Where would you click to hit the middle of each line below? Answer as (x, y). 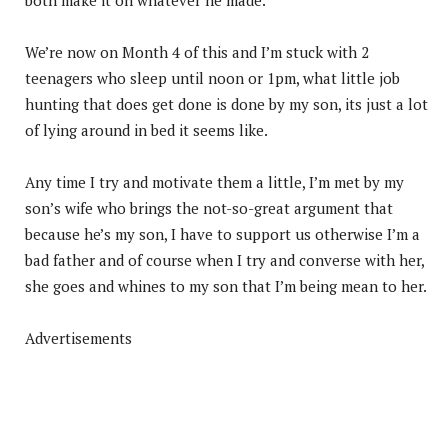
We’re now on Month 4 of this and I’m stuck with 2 (197, 51)
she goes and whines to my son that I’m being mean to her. (226, 285)
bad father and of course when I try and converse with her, (224, 259)
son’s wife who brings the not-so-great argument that (209, 207)
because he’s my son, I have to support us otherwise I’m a (222, 233)
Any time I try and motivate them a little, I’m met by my (214, 181)
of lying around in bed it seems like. (146, 129)
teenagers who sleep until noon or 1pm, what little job (212, 77)
